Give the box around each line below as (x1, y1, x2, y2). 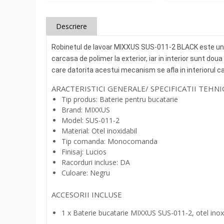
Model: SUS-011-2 (61, 115, 121, 125)
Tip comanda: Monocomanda (61, 136, 157, 146)
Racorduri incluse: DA (61, 157, 130, 167)
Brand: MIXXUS (61, 104, 110, 114)
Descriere (56, 21, 87, 31)
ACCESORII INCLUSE (51, 189, 124, 199)
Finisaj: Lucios (61, 146, 106, 156)
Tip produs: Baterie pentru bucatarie (61, 94, 178, 104)
